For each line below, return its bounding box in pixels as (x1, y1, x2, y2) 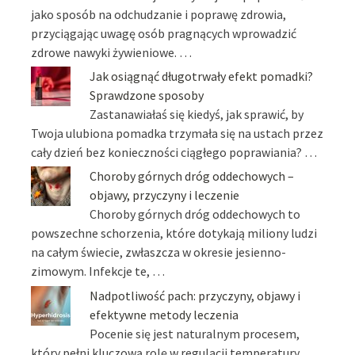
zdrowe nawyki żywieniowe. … (31, 44, 193, 60)
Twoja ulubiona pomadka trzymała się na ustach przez (31, 125, 324, 142)
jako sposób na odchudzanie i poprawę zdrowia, (31, 6, 287, 22)
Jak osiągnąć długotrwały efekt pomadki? (90, 68, 314, 85)
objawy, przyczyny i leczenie (90, 187, 240, 204)
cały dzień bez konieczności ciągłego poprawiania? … (31, 144, 318, 161)
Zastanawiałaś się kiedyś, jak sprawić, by (90, 106, 304, 123)
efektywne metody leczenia (90, 306, 239, 323)
